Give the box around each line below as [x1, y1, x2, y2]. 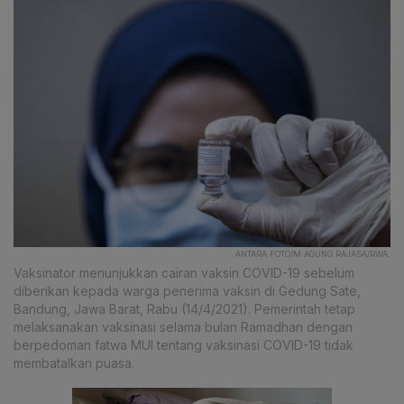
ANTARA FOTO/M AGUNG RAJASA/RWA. [235, 249, 390, 260]
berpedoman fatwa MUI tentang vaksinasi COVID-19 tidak [14, 337, 353, 353]
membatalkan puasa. [14, 355, 134, 372]
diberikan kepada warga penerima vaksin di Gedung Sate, [14, 283, 361, 299]
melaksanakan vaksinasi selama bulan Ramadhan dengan [14, 319, 353, 335]
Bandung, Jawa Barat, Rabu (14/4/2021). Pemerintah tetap [14, 301, 355, 317]
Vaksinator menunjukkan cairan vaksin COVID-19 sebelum [14, 265, 354, 281]
